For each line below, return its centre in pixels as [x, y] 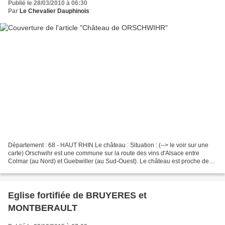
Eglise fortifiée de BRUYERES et [77, 196]
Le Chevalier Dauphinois [54, 11]
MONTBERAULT [43, 208]
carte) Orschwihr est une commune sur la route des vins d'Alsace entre [104, 153]
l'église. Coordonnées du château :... [58, 170]
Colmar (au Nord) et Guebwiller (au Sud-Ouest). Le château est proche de [108, 161]
